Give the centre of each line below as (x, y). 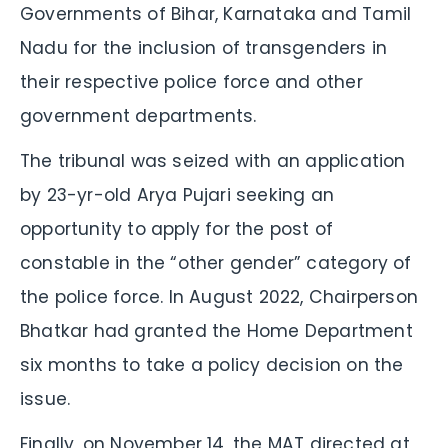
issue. (45, 398)
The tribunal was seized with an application (213, 160)
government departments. (138, 115)
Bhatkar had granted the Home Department (216, 330)
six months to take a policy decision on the (212, 364)
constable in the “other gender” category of (216, 262)
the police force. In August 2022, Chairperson (219, 296)
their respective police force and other (191, 81)
